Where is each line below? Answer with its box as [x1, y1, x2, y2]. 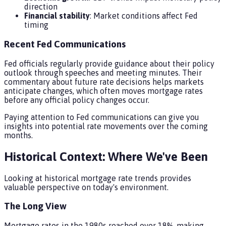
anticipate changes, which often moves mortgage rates [4, 86, 203, 95]
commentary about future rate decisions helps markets [4, 77, 204, 86]
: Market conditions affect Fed [90, 11, 198, 21]
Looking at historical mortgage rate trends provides [4, 173, 191, 183]
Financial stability [24, 11, 90, 21]
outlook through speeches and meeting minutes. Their [4, 68, 202, 77]
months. [4, 130, 33, 140]
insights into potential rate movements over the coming [4, 121, 208, 131]
